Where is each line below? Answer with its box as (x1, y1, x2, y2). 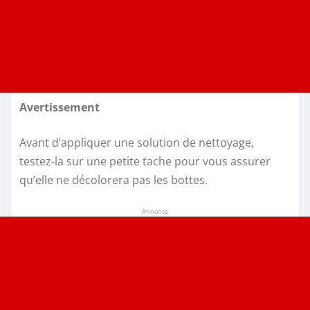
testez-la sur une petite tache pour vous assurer (19, 154, 271, 170)
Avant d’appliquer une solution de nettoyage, (19, 135, 254, 151)
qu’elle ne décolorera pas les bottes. (19, 172, 208, 188)
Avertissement (19, 100, 100, 116)
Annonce (142, 207, 168, 217)
